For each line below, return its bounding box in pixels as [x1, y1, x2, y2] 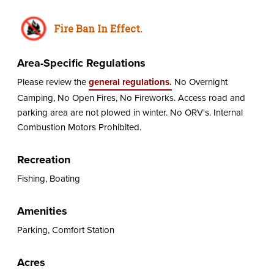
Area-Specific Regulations [17, 54, 146, 71]
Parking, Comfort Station [17, 223, 114, 236]
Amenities [17, 202, 67, 219]
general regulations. [88, 75, 172, 89]
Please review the [17, 75, 89, 88]
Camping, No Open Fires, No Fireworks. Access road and [17, 91, 245, 104]
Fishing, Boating [17, 171, 80, 185]
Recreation [17, 151, 70, 168]
